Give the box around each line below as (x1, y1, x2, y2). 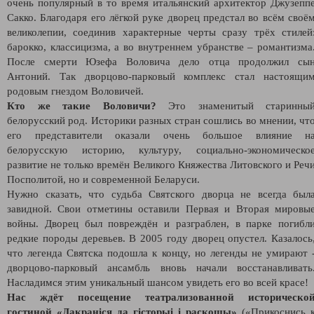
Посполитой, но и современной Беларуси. (7, 173, 200, 185)
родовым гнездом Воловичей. (7, 85, 144, 97)
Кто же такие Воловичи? (7, 100, 168, 111)
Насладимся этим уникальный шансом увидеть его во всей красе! (7, 276, 308, 288)
